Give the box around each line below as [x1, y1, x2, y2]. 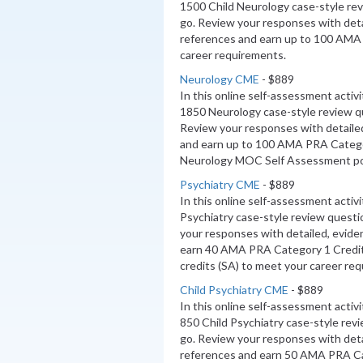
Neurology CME [180, 71, 259, 86]
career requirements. [180, 47, 286, 62]
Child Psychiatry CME [180, 282, 288, 297]
